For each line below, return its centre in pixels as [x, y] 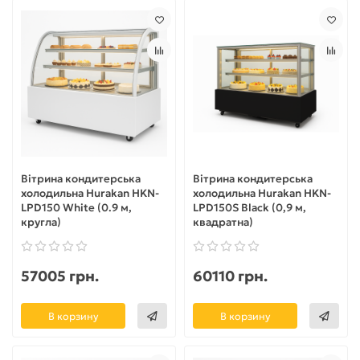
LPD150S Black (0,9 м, [250, 208]
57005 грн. [60, 276]
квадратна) [223, 223]
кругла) [41, 223]
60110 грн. [230, 276]
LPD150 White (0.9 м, [76, 208]
